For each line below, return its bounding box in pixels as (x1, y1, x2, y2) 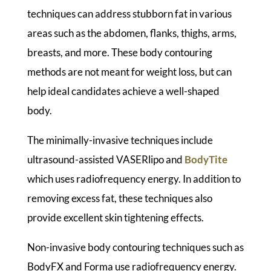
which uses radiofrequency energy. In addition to (27, 172, 241, 185)
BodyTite (184, 152, 227, 166)
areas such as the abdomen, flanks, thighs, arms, (27, 26, 237, 39)
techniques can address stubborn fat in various (27, 7, 232, 20)
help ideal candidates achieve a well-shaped (27, 84, 220, 97)
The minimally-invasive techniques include (27, 133, 213, 146)
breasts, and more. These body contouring (27, 45, 212, 59)
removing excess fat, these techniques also (27, 191, 212, 204)
